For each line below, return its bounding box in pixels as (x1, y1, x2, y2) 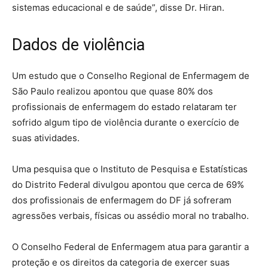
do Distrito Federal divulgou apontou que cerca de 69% (12, 179, 244, 191)
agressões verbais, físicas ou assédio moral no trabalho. (12, 210, 249, 222)
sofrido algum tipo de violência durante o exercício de (12, 117, 239, 129)
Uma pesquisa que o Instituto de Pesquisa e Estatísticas (12, 163, 248, 175)
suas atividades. (12, 132, 80, 144)
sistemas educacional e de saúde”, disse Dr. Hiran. (12, 2, 224, 14)
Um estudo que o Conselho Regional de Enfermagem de (12, 70, 249, 82)
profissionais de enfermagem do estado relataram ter (12, 101, 237, 113)
